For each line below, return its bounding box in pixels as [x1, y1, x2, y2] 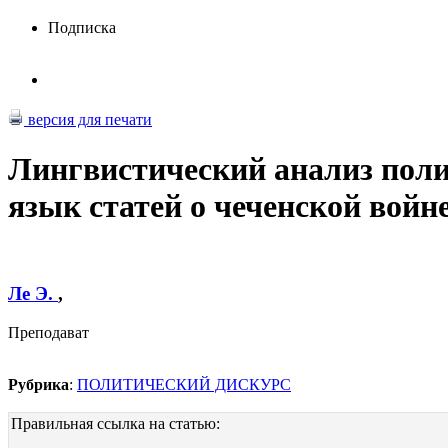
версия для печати [24, 111, 152, 129]
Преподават [8, 323, 89, 341]
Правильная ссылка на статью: [11, 414, 220, 432]
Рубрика [8, 375, 69, 393]
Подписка [48, 19, 116, 37]
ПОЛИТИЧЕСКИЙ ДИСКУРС [77, 375, 291, 393]
